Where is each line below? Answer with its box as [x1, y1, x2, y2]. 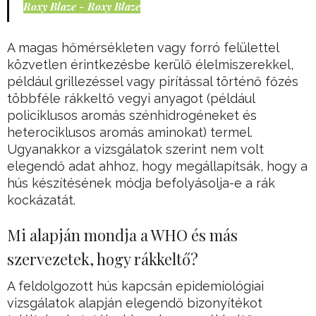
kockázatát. [7, 193, 75, 208]
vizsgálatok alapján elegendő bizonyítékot [7, 296, 262, 311]
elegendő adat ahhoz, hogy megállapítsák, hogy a [7, 159, 308, 174]
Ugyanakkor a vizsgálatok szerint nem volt [7, 142, 264, 157]
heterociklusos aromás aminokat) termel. [7, 125, 253, 140]
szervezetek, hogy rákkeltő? [7, 248, 198, 270]
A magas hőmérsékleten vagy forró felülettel [7, 40, 279, 56]
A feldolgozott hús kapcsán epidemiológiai [7, 279, 264, 294]
